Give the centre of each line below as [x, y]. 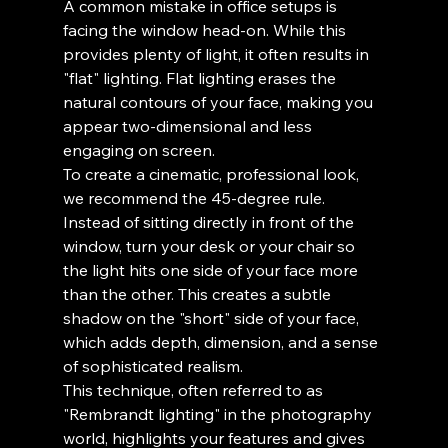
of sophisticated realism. [152, 366]
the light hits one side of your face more [212, 270]
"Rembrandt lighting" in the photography [219, 414]
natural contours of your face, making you [219, 102]
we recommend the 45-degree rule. [195, 198]
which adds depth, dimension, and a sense [222, 342]
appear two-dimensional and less [189, 126]
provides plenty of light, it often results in [217, 54]
